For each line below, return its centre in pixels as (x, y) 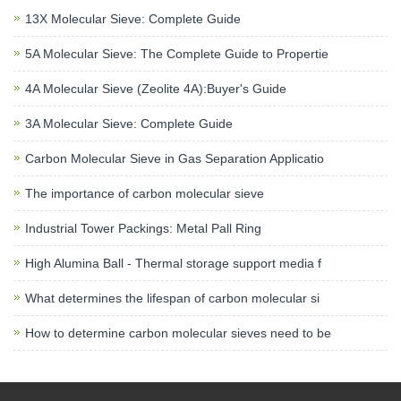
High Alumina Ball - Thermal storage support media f (173, 263)
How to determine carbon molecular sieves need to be (178, 333)
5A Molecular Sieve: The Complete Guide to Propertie (177, 54)
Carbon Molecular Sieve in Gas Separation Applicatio (175, 158)
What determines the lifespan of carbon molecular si (172, 298)
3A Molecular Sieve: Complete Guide (129, 124)
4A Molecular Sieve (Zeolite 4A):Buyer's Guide (156, 89)
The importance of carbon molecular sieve (145, 193)
